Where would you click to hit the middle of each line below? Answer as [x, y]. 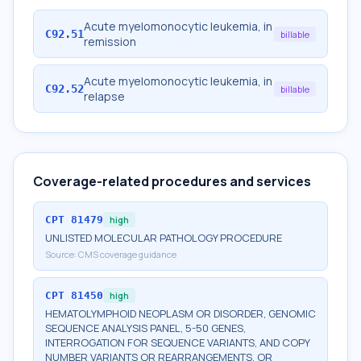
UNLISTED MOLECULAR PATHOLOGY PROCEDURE [164, 238]
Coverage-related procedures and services [172, 181]
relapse [104, 96]
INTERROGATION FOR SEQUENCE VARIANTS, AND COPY [177, 342]
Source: [62, 254]
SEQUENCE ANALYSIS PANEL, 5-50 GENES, [145, 328]
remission [110, 41]
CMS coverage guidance [127, 254]
